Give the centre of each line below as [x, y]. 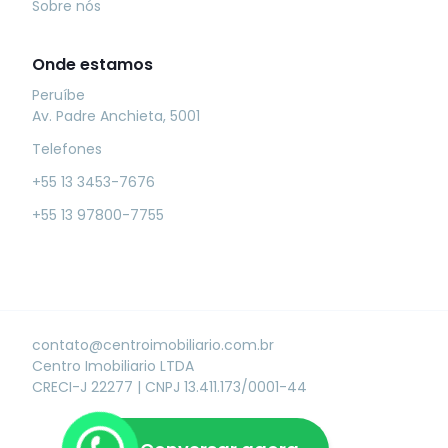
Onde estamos [92, 64]
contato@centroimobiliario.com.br [153, 344]
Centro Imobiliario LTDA [113, 365]
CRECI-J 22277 [84, 386]
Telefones [67, 148]
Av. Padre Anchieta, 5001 [116, 115]
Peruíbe [58, 94]
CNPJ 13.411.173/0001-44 [226, 386]
